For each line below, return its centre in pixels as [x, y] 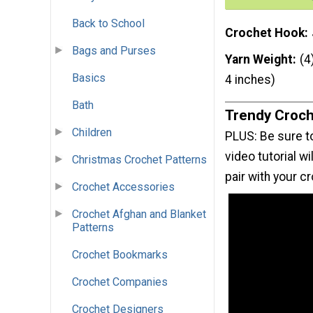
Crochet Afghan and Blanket [139, 214]
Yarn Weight [259, 59]
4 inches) [250, 79]
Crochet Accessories [123, 187]
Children [92, 133]
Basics [89, 78]
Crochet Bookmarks [120, 255]
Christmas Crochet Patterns [139, 160]
